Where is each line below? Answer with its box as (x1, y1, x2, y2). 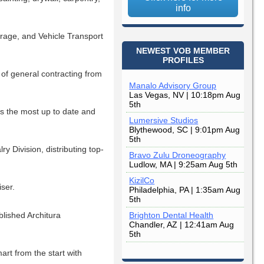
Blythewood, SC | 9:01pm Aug (129, 125, 240, 135)
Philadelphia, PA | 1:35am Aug (129, 185, 241, 195)
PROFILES (162, 55, 204, 65)
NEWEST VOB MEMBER (136, 46, 230, 56)
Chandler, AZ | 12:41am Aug (129, 220, 235, 230)
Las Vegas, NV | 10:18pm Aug (129, 90, 241, 100)
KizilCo (129, 176, 155, 186)
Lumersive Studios (129, 115, 199, 126)
